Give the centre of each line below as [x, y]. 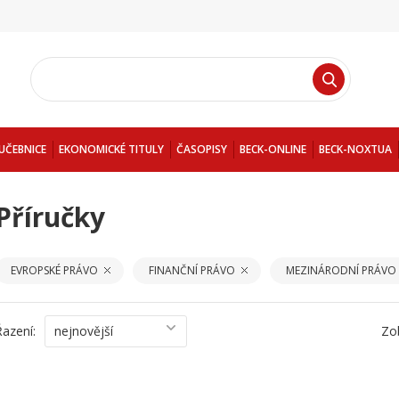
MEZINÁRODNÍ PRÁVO [341, 270]
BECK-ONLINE [273, 149]
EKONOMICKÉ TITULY [111, 149]
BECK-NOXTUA [355, 149]
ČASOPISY [202, 149]
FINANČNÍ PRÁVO [192, 270]
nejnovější [84, 331]
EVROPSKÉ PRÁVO [54, 270]
